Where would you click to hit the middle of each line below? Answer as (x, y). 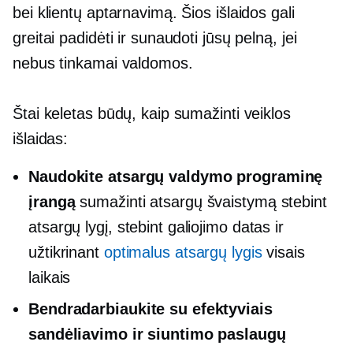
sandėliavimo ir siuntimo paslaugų (157, 334)
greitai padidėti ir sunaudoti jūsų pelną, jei (155, 38)
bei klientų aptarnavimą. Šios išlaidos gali (154, 13)
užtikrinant (66, 253)
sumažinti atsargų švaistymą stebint (201, 202)
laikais (50, 278)
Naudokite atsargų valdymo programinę (176, 177)
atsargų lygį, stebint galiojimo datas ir (156, 227)
